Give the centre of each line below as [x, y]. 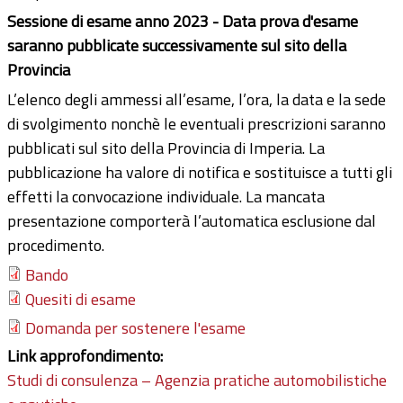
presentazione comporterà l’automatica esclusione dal [192, 221]
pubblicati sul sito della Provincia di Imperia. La [166, 148]
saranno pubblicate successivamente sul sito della [177, 46]
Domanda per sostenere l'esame [135, 327]
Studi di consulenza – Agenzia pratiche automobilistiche [197, 381]
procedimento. [56, 246]
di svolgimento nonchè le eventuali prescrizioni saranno [197, 124]
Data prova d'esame [290, 22]
